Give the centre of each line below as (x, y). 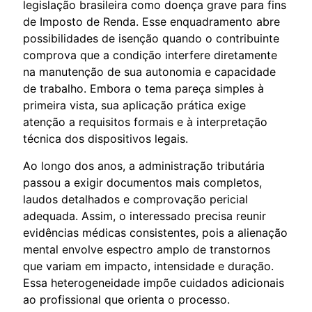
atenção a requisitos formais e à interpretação (145, 122)
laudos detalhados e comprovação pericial (135, 199)
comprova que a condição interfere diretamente (150, 55)
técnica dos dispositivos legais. (106, 138)
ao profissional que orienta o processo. (126, 299)
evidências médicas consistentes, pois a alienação (155, 232)
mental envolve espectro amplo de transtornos (147, 249)
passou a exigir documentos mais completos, (142, 182)
